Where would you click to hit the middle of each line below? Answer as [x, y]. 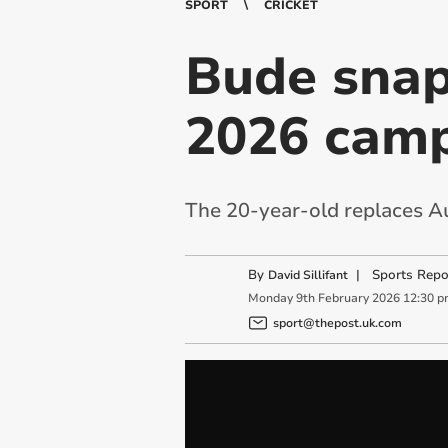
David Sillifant [307, 275]
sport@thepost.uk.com [337, 322]
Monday [270, 298]
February [343, 298]
